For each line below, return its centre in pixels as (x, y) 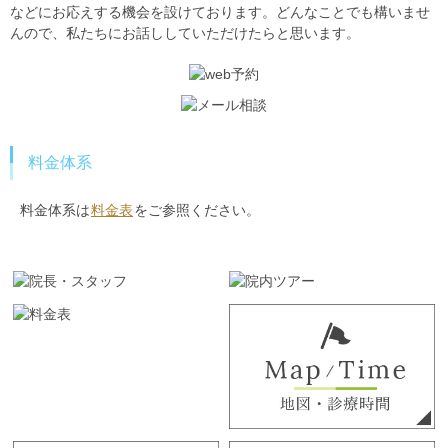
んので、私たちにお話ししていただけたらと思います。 (185, 33)
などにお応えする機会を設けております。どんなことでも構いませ (220, 12)
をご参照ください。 (197, 210)
